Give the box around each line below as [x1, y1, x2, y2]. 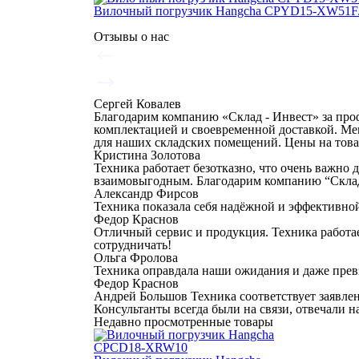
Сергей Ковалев [94, 97, 181, 111]
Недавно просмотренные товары [94, 315, 273, 329]
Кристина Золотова [94, 148, 200, 162]
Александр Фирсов [94, 187, 199, 200]
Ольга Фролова [94, 251, 178, 264]
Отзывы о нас [94, 30, 169, 43]
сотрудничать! [94, 238, 171, 252]
